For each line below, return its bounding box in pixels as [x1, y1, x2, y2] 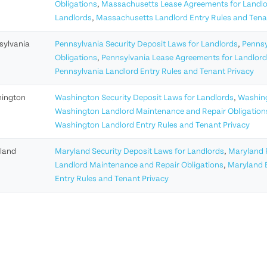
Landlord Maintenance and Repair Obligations [55, 161, 223, 170]
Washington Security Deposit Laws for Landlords [55, 94, 234, 103]
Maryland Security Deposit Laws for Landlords [55, 147, 224, 157]
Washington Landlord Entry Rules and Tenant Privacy [55, 121, 250, 131]
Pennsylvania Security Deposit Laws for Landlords [55, 40, 238, 49]
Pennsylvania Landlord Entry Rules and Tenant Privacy [55, 67, 254, 77]
